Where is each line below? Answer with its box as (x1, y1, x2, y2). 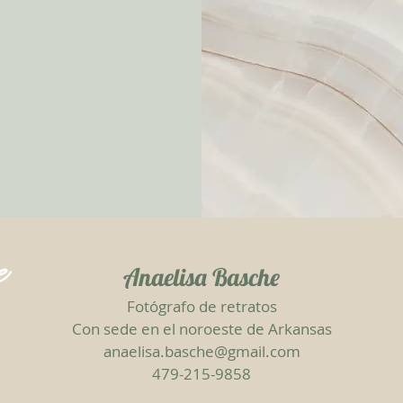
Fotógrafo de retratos (126, 296, 277, 317)
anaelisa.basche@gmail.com (103, 341, 300, 362)
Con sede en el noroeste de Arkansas (71, 318, 332, 339)
